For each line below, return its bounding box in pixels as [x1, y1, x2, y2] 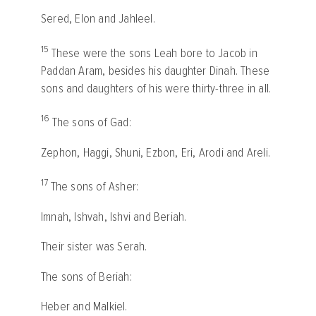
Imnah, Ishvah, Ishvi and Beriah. [41, 209, 187, 224]
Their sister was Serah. [41, 239, 147, 255]
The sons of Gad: [51, 115, 131, 130]
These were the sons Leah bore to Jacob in [51, 45, 257, 61]
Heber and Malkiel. [41, 299, 128, 315]
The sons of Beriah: [41, 269, 132, 284]
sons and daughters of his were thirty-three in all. [41, 80, 272, 96]
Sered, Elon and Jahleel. [41, 11, 155, 27]
